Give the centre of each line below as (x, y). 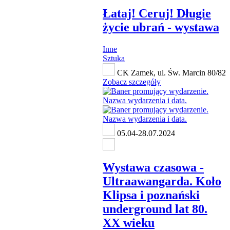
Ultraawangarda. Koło (162, 181)
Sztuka (114, 58)
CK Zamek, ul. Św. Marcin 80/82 (170, 72)
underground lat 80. (155, 209)
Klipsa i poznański (151, 195)
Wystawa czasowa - (153, 167)
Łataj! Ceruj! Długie (157, 13)
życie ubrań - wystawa (161, 27)
